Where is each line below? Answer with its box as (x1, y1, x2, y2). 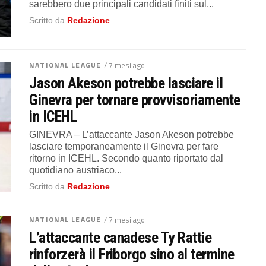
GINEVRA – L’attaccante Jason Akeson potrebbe (29, 129, 235, 140)
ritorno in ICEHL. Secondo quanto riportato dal (29, 153, 224, 164)
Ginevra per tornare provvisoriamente (29, 91, 240, 109)
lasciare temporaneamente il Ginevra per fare (29, 141, 219, 152)
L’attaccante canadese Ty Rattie (29, 229, 212, 246)
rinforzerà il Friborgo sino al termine (29, 245, 235, 263)
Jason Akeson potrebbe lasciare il (29, 74, 223, 93)
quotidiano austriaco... (29, 165, 122, 176)
